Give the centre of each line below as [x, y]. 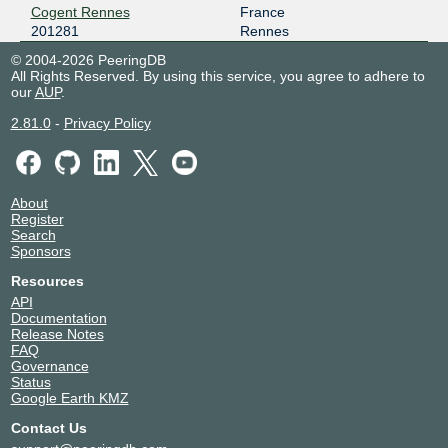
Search [33, 234]
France [262, 12]
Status [30, 381]
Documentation [58, 317]
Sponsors [40, 250]
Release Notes [57, 333]
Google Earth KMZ [69, 397]
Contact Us [48, 427]
